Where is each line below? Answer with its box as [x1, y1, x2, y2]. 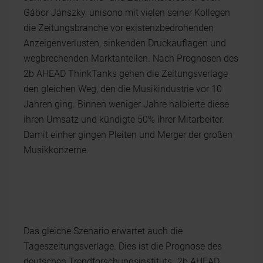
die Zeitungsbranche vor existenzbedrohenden [23, 22, 214, 33]
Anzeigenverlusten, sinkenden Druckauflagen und [23, 38, 226, 49]
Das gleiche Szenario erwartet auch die [23, 225, 183, 237]
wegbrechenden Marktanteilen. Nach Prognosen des [23, 53, 238, 64]
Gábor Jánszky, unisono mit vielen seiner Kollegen [23, 7, 230, 18]
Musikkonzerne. [23, 144, 89, 156]
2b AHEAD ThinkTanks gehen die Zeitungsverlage [23, 68, 228, 79]
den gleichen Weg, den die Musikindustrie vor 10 [23, 83, 222, 95]
